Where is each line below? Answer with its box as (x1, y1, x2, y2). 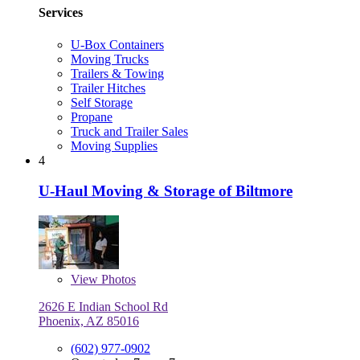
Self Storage (71, 95, 133, 109)
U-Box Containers (71, 37, 164, 51)
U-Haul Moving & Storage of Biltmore (39, 182, 292, 200)
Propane (71, 109, 112, 124)
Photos (98, 272, 136, 287)
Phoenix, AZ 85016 (39, 314, 139, 329)
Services (39, 6, 83, 20)
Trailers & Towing (71, 66, 164, 80)
